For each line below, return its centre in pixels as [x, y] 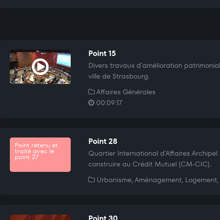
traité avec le [34, 151]
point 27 [27, 157]
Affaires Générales [125, 92]
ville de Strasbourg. [119, 76]
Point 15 [102, 54]
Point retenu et [36, 145]
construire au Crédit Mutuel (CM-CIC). [150, 164]
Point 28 [103, 141]
